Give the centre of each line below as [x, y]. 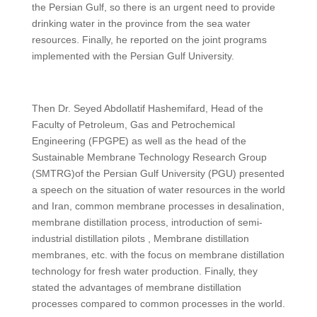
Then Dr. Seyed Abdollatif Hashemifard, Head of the [147, 108]
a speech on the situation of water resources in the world [158, 189]
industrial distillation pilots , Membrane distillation [140, 238]
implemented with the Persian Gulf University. [133, 56]
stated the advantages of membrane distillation [136, 287]
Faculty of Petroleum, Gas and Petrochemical [133, 124]
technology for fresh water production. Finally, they [144, 271]
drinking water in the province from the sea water [141, 23]
